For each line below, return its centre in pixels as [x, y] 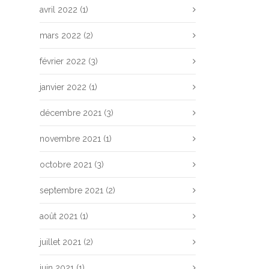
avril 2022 [59, 10]
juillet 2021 [60, 242]
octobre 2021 [66, 165]
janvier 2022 [63, 87]
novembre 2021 [70, 139]
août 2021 [59, 216]
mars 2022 [60, 35]
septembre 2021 [71, 190]
